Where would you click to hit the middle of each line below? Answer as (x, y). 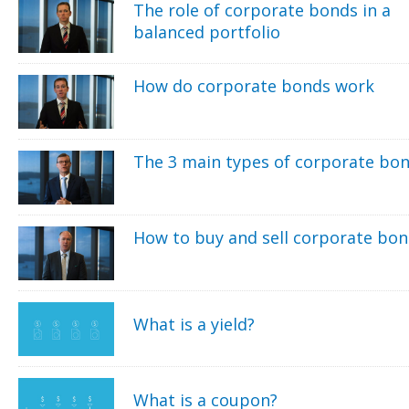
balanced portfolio (207, 31)
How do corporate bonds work (254, 85)
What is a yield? (194, 324)
